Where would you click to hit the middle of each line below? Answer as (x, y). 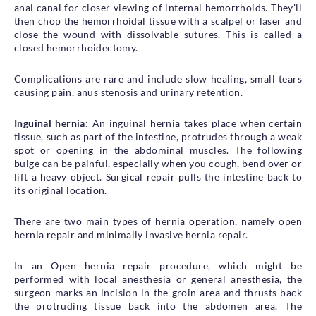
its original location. (61, 190)
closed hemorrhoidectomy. (76, 48)
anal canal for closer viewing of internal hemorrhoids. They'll (158, 7)
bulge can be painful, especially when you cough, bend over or (158, 163)
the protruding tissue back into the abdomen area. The (158, 306)
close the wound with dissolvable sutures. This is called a (158, 34)
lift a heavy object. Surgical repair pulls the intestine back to (158, 177)
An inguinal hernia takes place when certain (195, 123)
